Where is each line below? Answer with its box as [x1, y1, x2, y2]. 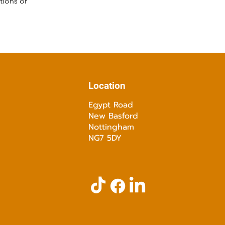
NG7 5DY [88, 132, 122, 144]
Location [88, 80, 126, 91]
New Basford [88, 110, 138, 122]
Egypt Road [88, 99, 133, 111]
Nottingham [88, 121, 134, 133]
